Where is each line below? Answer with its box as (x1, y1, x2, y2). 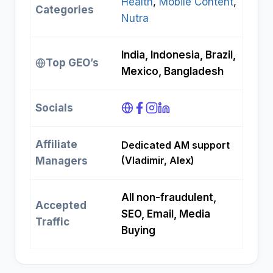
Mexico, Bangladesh (121, 65, 224, 78)
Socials (35, 102, 73, 115)
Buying (121, 224, 155, 237)
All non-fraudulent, (121, 191, 216, 204)
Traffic (35, 216, 69, 229)
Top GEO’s (46, 57, 99, 69)
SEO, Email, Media (121, 208, 210, 221)
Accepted (35, 199, 87, 212)
